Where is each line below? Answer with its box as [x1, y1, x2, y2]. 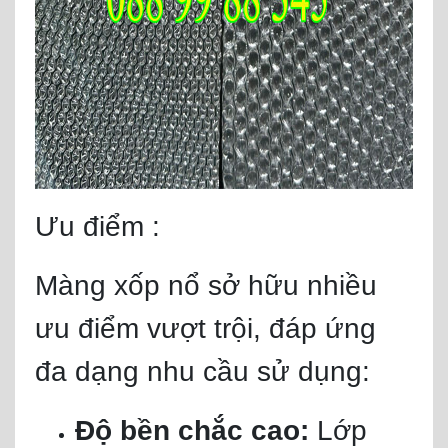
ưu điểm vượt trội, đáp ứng [35, 313, 376, 344]
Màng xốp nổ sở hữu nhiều [35, 270, 377, 301]
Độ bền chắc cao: [75, 415, 317, 446]
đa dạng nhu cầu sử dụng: [35, 356, 370, 387]
